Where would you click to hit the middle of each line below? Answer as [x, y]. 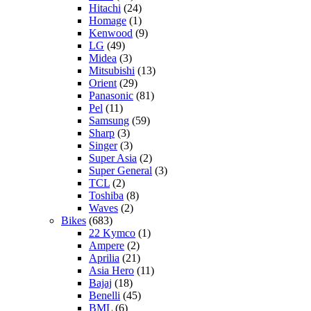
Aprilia [104, 258]
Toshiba [106, 195]
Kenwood [111, 33]
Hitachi [105, 8]
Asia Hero [111, 270]
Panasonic [111, 95]
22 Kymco [112, 233]
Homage [108, 20]
